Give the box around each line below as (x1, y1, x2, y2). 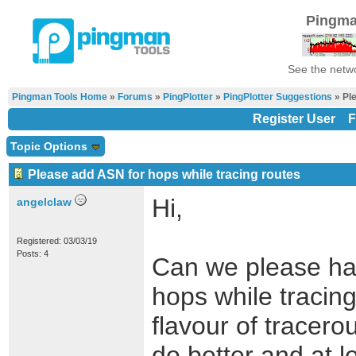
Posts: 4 (17, 249, 48, 258)
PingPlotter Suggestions (223, 91, 332, 103)
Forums (118, 91, 153, 103)
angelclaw (17, 195, 72, 208)
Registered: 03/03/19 (17, 236, 97, 246)
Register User (253, 112, 335, 126)
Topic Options (10, 140, 91, 153)
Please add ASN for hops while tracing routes (28, 168, 300, 181)
